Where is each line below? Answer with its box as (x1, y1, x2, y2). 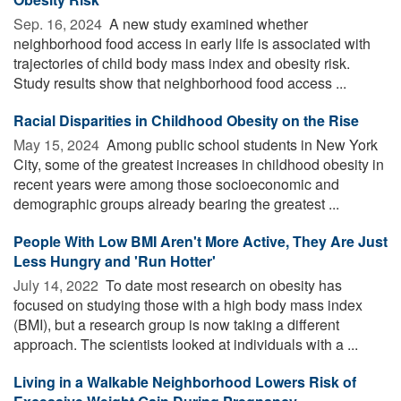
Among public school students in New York (103, 133, 378, 155)
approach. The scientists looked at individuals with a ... (13, 333, 358, 354)
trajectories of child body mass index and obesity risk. (13, 52, 350, 73)
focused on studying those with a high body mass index (13, 294, 363, 315)
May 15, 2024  (13, 133, 103, 155)
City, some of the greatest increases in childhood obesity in (13, 153, 384, 175)
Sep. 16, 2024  (13, 13, 106, 34)
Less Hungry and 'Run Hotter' (13, 250, 216, 271)
